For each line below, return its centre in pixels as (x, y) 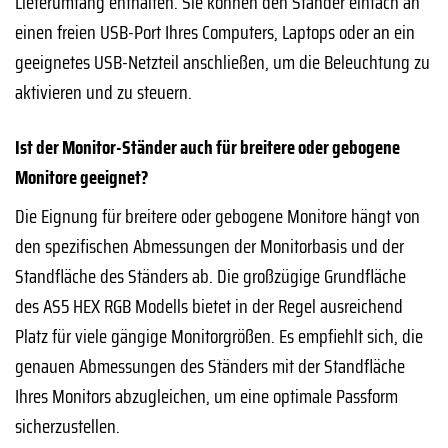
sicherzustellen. (67, 426)
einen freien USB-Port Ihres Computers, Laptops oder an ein (215, 31)
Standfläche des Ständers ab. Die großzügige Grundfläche (210, 276)
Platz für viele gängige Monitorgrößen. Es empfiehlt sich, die (219, 336)
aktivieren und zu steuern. (103, 91)
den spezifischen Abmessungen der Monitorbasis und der (209, 246)
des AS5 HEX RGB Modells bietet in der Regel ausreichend (209, 306)
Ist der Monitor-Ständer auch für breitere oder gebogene (207, 146)
